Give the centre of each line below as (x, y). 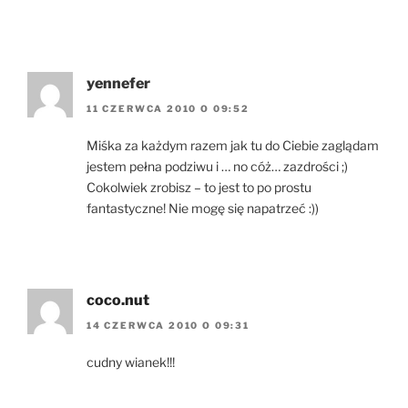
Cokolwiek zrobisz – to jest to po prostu (199, 188)
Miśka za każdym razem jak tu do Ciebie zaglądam (233, 146)
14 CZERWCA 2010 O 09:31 (168, 326)
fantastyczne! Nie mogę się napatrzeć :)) (203, 209)
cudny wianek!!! (131, 362)
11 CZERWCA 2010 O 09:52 (168, 109)
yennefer (118, 83)
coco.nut (118, 301)
